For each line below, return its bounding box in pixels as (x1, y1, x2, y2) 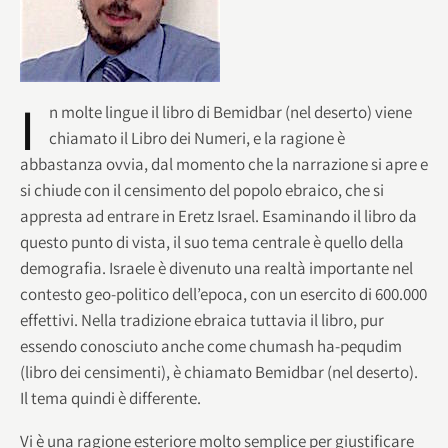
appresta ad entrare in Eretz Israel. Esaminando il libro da (20, 204, 417, 227)
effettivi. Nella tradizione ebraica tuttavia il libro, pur (20, 308, 384, 331)
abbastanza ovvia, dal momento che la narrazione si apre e (20, 152, 428, 175)
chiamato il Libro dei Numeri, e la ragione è (49, 126, 345, 149)
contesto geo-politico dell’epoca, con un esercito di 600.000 (20, 282, 427, 305)
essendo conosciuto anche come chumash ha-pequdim (20, 334, 402, 357)
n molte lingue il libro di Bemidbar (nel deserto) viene (49, 100, 412, 123)
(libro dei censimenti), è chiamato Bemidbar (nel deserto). (20, 360, 418, 383)
